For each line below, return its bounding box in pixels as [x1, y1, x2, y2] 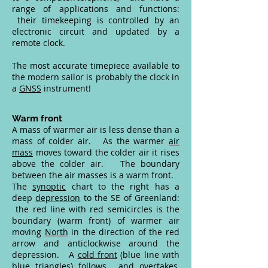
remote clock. [12, 37, 65, 48]
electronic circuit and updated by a [12, 26, 179, 37]
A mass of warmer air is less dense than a [12, 124, 179, 135]
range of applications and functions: [12, 3, 179, 14]
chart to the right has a [66, 181, 180, 192]
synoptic [32, 181, 66, 192]
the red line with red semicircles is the [12, 203, 179, 215]
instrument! [41, 83, 91, 94]
